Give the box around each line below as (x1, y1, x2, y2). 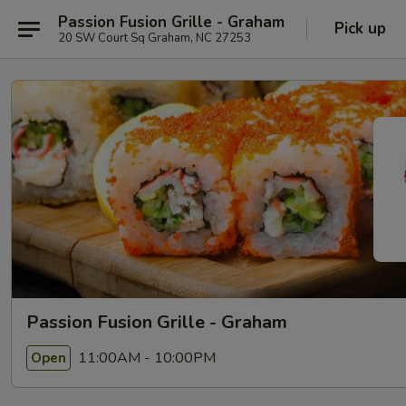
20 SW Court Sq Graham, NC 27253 (58, 29, 251, 46)
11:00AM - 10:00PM (74, 347, 216, 368)
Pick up (334, 18, 386, 39)
